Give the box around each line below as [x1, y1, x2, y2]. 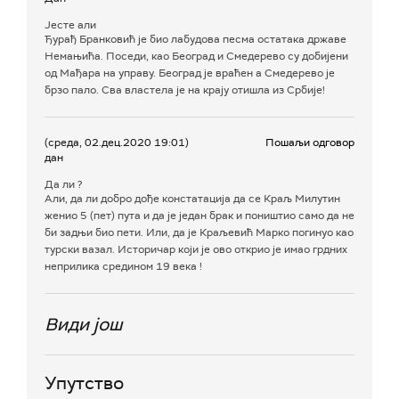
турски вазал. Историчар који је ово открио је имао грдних [45, 242, 347, 257]
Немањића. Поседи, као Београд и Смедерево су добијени [45, 49, 348, 64]
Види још [45, 313, 122, 337]
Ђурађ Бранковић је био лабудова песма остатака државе [45, 32, 346, 47]
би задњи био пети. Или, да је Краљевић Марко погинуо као [45, 225, 354, 240]
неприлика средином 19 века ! [45, 259, 202, 274]
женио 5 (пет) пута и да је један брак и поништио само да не [45, 208, 354, 224]
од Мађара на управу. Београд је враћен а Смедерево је [45, 66, 335, 81]
